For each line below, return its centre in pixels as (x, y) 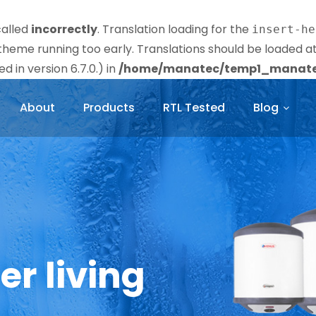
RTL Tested (194, 108)
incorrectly (64, 29)
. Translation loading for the (175, 29)
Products (109, 108)
